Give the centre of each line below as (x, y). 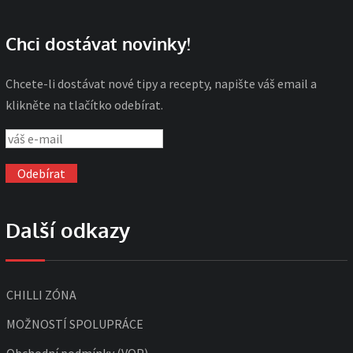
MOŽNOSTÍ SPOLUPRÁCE (75, 324)
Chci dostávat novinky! (98, 43)
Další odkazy (68, 230)
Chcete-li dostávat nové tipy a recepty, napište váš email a (161, 83)
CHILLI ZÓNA (41, 295)
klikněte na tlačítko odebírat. (84, 104)
